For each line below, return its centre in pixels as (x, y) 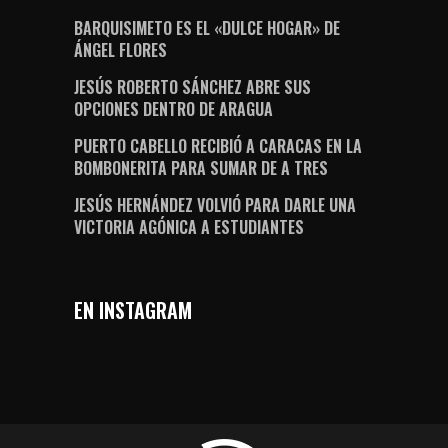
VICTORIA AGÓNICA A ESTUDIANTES (189, 227)
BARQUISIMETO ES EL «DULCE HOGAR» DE (207, 28)
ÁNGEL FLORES (120, 50)
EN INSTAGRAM (133, 310)
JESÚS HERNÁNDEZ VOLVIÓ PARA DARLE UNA (215, 205)
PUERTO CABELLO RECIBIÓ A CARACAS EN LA (218, 146)
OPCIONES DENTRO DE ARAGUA (173, 109)
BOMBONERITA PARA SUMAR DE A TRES (201, 168)
